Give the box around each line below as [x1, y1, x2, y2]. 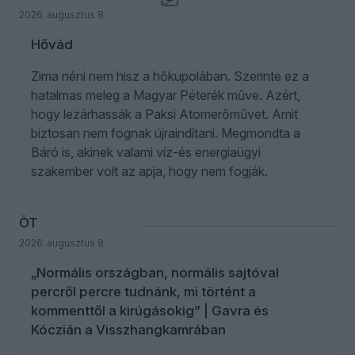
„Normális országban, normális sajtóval [31, 265, 279, 281]
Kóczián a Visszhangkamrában [31, 322, 226, 338]
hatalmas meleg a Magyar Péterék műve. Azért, [31, 87, 300, 103]
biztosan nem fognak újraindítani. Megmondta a [31, 125, 300, 141]
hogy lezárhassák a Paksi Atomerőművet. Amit [31, 106, 298, 122]
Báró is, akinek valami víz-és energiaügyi [31, 144, 261, 160]
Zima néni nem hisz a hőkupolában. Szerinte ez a [31, 68, 309, 84]
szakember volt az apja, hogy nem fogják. [31, 163, 268, 179]
